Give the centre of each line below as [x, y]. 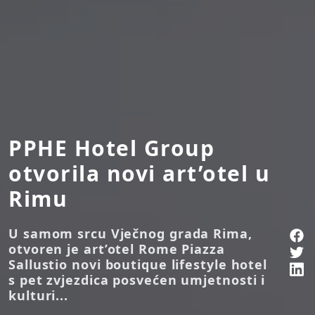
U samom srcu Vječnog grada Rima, [130, 234]
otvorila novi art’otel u [139, 174]
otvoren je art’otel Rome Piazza [117, 249]
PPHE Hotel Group [111, 148]
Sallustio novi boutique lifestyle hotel [138, 265]
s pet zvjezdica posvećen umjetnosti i [137, 280]
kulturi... [39, 296]
